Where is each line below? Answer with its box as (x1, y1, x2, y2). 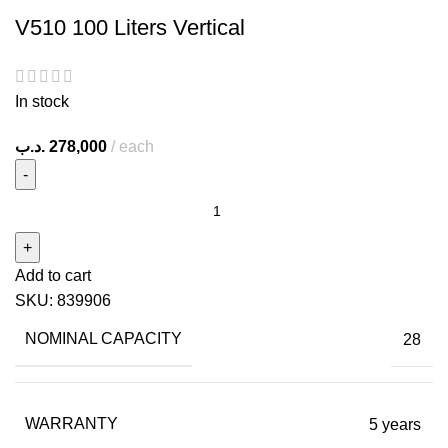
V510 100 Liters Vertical (15, 15, 245, 40)
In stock (15, 93, 69, 111)
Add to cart (15, 267, 91, 285)
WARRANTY (25, 415, 118, 433)
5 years (369, 415, 421, 433)
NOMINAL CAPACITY (25, 330, 182, 348)
